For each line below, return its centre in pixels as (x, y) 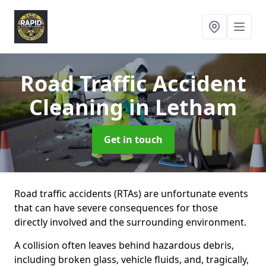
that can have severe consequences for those (116, 208)
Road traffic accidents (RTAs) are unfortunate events (131, 194)
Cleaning (79, 107)
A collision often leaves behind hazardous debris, (124, 245)
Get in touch (133, 140)
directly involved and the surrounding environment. (130, 222)
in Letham (183, 107)
